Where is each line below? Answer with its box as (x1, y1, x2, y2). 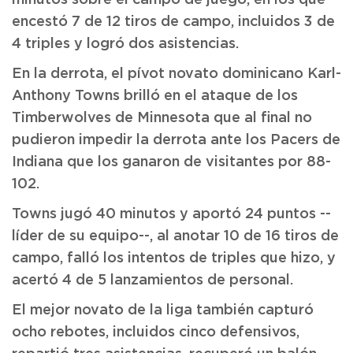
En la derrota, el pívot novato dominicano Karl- (12, 67, 341, 81)
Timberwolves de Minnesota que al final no (12, 111, 312, 125)
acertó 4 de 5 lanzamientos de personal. (12, 273, 293, 288)
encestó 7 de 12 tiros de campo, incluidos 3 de (12, 15, 335, 29)
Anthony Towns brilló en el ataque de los (12, 89, 298, 103)
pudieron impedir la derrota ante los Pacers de (12, 133, 340, 147)
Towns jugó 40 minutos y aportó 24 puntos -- (12, 207, 331, 221)
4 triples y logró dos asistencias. (12, 37, 239, 51)
